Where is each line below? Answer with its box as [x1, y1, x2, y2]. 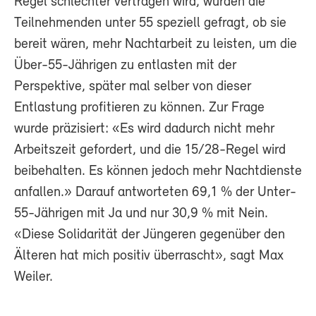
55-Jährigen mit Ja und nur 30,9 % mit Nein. [14, 206, 268, 221]
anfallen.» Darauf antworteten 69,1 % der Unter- [14, 185, 296, 200]
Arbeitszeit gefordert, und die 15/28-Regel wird [14, 142, 286, 157]
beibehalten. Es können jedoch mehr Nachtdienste [14, 164, 302, 178]
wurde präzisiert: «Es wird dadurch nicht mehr [14, 121, 274, 136]
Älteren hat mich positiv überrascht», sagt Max [14, 248, 284, 263]
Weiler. [14, 269, 53, 284]
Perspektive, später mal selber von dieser [14, 79, 251, 94]
